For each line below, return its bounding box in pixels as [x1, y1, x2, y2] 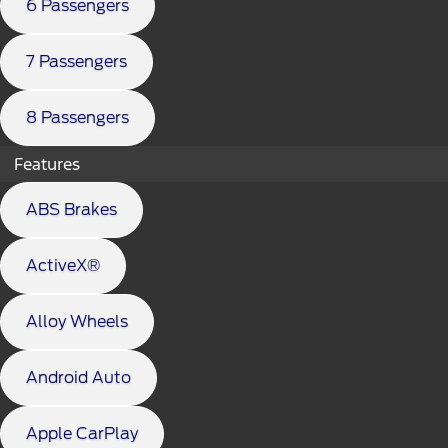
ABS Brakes [26, 199, 117, 219]
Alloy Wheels [26, 311, 128, 331]
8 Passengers [26, 107, 129, 127]
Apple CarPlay [26, 423, 138, 443]
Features [14, 152, 80, 175]
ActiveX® [26, 255, 100, 275]
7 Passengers [26, 51, 127, 71]
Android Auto [26, 367, 131, 387]
